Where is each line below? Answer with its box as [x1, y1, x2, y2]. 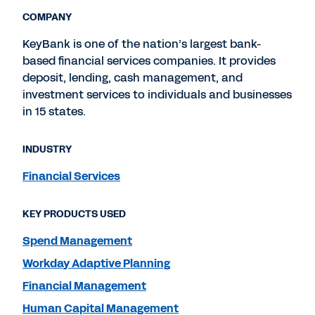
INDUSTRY [22, 143, 72, 156]
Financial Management [22, 278, 146, 294]
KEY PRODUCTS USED [22, 207, 126, 221]
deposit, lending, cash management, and [22, 70, 243, 86]
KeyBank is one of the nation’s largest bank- [22, 36, 262, 52]
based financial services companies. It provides [22, 53, 276, 69]
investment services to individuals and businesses [22, 86, 292, 103]
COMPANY [22, 11, 72, 24]
